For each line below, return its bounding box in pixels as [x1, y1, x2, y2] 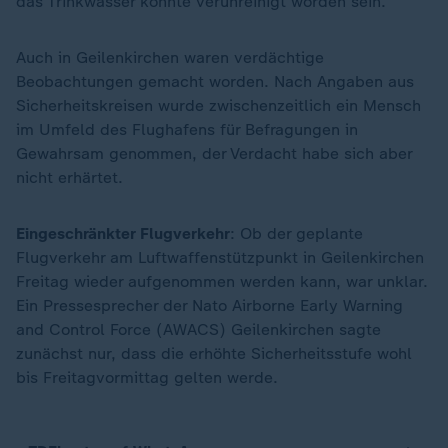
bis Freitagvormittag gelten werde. [16, 368, 278, 387]
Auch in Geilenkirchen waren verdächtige [16, 48, 324, 67]
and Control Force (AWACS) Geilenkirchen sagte [16, 320, 381, 339]
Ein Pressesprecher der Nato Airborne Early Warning [16, 296, 403, 315]
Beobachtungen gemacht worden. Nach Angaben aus [16, 72, 414, 91]
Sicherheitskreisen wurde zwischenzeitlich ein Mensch [16, 96, 421, 115]
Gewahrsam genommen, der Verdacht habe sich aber [16, 144, 412, 163]
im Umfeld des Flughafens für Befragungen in [16, 120, 358, 139]
